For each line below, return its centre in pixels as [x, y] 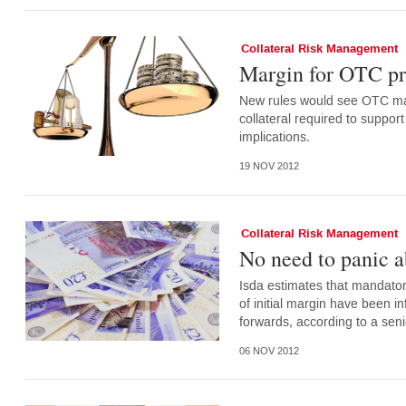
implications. [274, 137]
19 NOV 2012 [269, 167]
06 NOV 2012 [269, 351]
